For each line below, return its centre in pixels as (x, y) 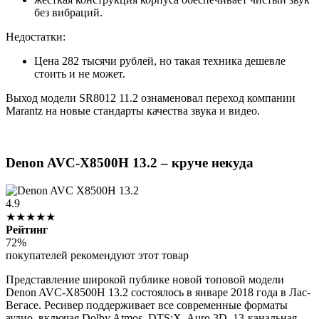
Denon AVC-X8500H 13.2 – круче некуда (130, 162)
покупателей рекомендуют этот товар (97, 255)
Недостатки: (36, 37)
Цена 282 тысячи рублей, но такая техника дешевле (160, 61)
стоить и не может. (80, 74)
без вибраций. (68, 13)
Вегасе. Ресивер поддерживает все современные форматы (147, 305)
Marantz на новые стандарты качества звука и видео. (133, 111)
